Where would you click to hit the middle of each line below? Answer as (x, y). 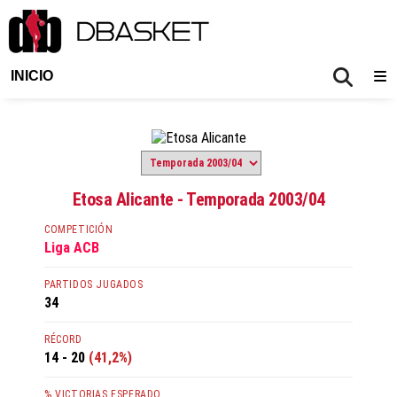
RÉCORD (63, 339)
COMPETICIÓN (79, 230)
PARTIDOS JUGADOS (94, 284)
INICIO (32, 76)
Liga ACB (72, 248)
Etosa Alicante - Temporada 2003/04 (198, 199)
